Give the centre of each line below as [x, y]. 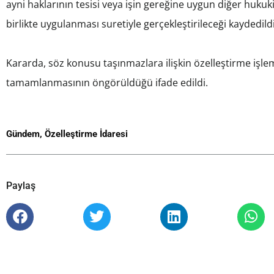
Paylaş [21, 185]
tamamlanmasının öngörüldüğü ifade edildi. [107, 82]
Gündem [23, 134]
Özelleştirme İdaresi [86, 134]
